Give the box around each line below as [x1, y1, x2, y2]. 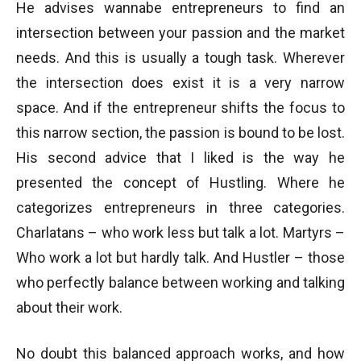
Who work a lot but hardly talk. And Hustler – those [16, 249, 345, 266]
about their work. [16, 299, 122, 316]
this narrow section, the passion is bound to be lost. [16, 124, 345, 141]
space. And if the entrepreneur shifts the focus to [16, 99, 345, 116]
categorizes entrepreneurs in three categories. [16, 199, 345, 216]
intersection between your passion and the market [16, 24, 345, 41]
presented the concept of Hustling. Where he [16, 174, 345, 191]
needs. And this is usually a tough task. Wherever [16, 49, 345, 66]
